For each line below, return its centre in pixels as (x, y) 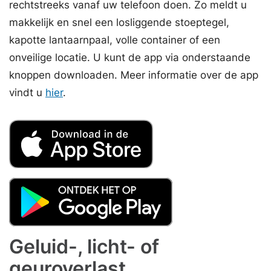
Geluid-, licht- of (84, 246)
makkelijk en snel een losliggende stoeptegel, (119, 22)
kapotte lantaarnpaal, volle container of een (115, 40)
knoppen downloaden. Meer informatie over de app (134, 75)
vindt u (27, 93)
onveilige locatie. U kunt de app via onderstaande (130, 57)
